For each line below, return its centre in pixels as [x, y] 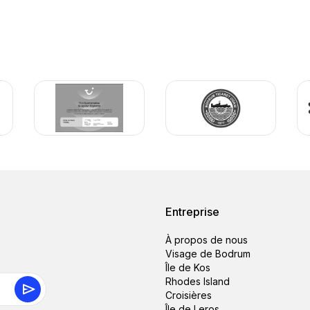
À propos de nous [207, 240]
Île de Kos [188, 267]
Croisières [189, 295]
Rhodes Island [198, 281]
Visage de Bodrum [208, 254]
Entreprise [192, 212]
